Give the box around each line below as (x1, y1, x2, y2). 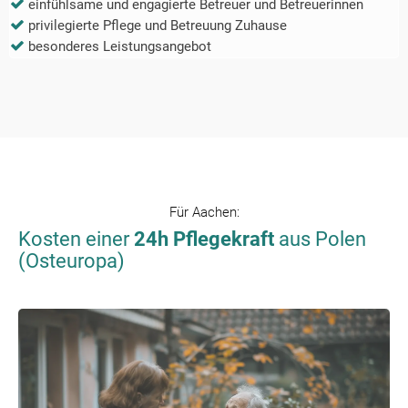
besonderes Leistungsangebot (28, 38, 211, 56)
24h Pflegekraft (134, 228, 274, 251)
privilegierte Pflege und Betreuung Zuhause (28, 17, 287, 35)
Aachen (191, 204, 237, 221)
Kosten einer (18, 228, 134, 251)
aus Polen (274, 228, 366, 251)
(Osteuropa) (18, 250, 125, 273)
